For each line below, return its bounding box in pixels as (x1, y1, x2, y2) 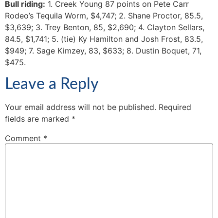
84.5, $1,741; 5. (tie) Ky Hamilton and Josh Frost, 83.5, (5, 34, 203, 44)
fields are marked (5, 114, 72, 124)
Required (159, 102, 191, 112)
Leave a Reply (5, 76, 99, 92)
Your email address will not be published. (5, 102, 156, 112)
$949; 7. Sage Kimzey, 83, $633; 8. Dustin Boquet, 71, (5, 46, 201, 55)
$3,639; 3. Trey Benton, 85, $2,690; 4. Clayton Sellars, (5, 22, 204, 32)
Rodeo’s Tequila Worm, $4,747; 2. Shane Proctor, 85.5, (5, 11, 203, 20)
